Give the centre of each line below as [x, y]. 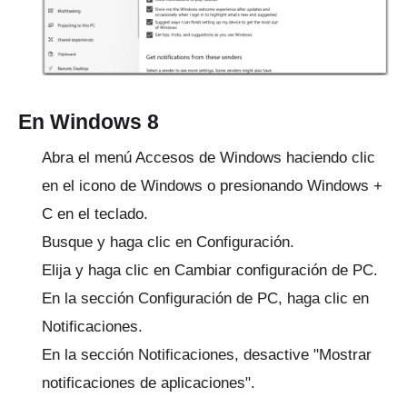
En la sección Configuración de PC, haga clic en [205, 298]
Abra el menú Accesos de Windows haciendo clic [208, 157]
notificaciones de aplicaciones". [149, 382]
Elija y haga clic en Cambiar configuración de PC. [210, 270]
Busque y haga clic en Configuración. [168, 242]
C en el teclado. [95, 213]
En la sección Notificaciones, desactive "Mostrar [207, 354]
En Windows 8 [89, 121]
